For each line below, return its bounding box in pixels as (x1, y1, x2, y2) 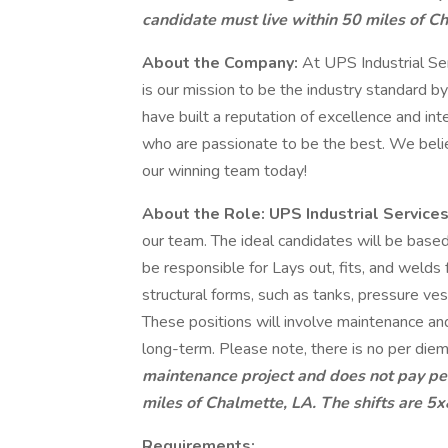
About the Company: (142, 52, 302, 74)
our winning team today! (142, 160, 307, 182)
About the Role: (142, 203, 269, 225)
